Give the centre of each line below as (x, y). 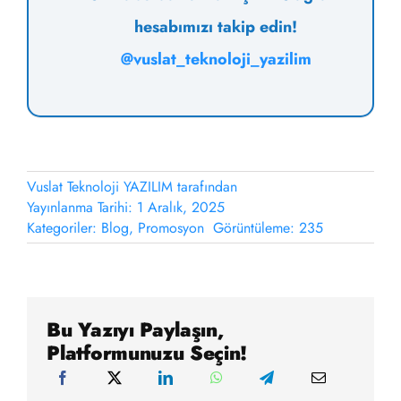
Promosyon (171, 228)
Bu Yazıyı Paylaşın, (135, 329)
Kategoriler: (64, 228)
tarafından (205, 187)
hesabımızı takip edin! (216, 27)
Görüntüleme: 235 (268, 228)
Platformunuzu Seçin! (147, 352)
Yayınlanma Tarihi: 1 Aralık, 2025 (125, 208)
